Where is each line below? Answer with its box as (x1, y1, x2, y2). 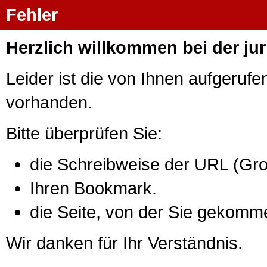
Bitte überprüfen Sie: (6, 123, 162, 143)
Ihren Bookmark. (30, 178, 157, 198)
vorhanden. (6, 92, 92, 112)
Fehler (6, 5, 58, 24)
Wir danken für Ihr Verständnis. (6, 232, 243, 253)
